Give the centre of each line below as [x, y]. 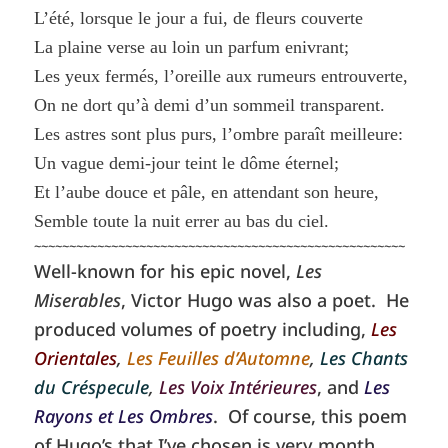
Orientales [76, 358]
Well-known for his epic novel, [165, 271]
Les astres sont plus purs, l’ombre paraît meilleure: [219, 134]
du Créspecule [92, 387]
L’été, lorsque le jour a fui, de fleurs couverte [199, 18]
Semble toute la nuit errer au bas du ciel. [182, 221]
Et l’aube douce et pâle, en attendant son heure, [207, 192]
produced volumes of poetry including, [203, 329]
